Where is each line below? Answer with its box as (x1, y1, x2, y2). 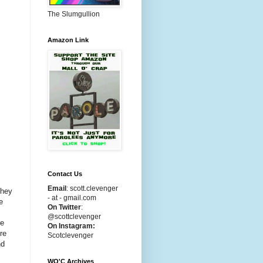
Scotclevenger (48, 231, 93, 240)
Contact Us (48, 170, 82, 177)
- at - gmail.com (48, 194, 96, 202)
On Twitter (48, 203, 81, 211)
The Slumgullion (48, 10, 100, 18)
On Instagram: (48, 222, 95, 230)
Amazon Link (48, 36, 89, 43)
